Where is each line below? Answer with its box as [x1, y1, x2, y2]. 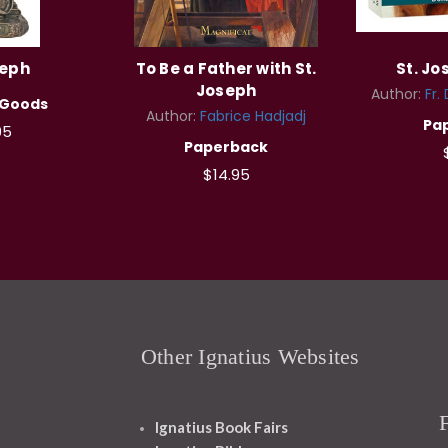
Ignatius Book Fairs [154, 418, 288, 437]
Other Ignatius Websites [140, 344, 360, 370]
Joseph [195, 80, 257, 102]
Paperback [184, 137, 268, 158]
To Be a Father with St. [135, 58, 317, 80]
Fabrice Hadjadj [200, 106, 306, 127]
